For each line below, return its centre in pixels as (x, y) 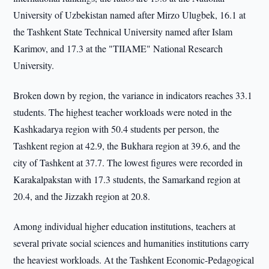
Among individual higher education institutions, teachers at (125, 226)
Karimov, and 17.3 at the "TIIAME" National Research (118, 48)
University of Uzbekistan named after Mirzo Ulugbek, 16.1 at (130, 15)
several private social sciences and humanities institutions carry (131, 243)
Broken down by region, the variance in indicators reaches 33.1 (133, 95)
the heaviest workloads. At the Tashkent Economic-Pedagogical (134, 260)
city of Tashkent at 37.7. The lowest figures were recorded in (128, 162)
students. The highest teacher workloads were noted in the (123, 112)
